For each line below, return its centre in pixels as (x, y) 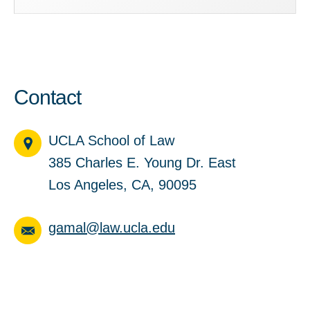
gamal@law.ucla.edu (112, 228)
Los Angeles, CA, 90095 (122, 185)
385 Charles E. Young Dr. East (142, 163)
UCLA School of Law (111, 140)
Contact (47, 97)
